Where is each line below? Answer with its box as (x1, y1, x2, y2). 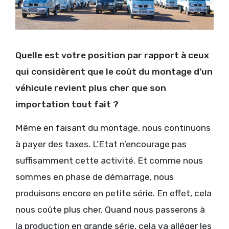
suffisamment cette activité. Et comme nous (15, 155, 203, 166)
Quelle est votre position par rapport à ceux (15, 50, 209, 60)
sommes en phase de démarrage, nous (15, 171, 174, 182)
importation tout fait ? (15, 99, 119, 109)
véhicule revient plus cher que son (15, 82, 166, 93)
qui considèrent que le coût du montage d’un (15, 66, 213, 77)
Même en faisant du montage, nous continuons (15, 122, 211, 133)
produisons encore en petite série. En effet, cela (15, 188, 212, 198)
